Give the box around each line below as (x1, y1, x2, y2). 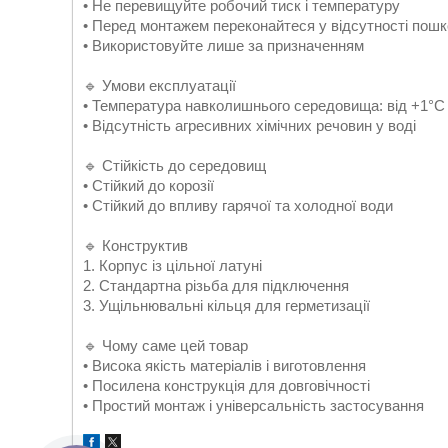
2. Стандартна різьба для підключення (83, 277, 349, 294)
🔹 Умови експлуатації (83, 77, 236, 94)
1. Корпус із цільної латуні (83, 257, 262, 274)
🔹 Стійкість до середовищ (83, 157, 266, 174)
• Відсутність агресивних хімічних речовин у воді (83, 117, 416, 134)
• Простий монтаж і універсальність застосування (83, 397, 424, 414)
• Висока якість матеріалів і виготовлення (83, 357, 366, 374)
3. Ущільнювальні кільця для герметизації (83, 297, 370, 314)
